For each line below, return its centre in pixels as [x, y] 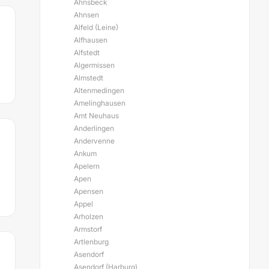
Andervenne [94, 141]
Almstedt [89, 78]
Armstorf [88, 229]
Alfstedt [87, 53]
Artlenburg [91, 242]
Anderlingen [94, 128]
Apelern [87, 166]
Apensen [89, 191]
